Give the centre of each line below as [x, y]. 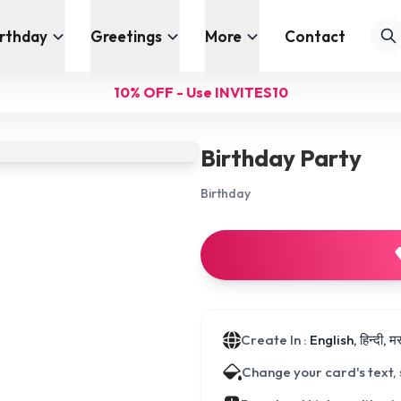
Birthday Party [281, 158]
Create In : [275, 340]
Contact [315, 36]
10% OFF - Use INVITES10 [200, 92]
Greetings [126, 36]
